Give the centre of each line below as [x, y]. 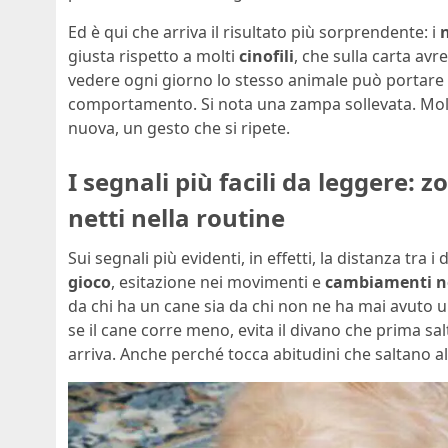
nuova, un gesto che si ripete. [179, 128]
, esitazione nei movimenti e [218, 282]
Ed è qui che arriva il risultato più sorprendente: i [254, 32]
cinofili [266, 56]
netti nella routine [176, 218]
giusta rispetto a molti [153, 56]
